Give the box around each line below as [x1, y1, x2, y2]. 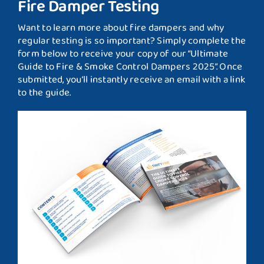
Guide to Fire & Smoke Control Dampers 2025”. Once [17, 59, 243, 74]
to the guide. [17, 85, 71, 100]
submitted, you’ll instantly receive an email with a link [17, 72, 246, 87]
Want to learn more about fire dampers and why [17, 20, 225, 35]
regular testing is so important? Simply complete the [17, 33, 246, 48]
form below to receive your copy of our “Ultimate [17, 46, 229, 61]
